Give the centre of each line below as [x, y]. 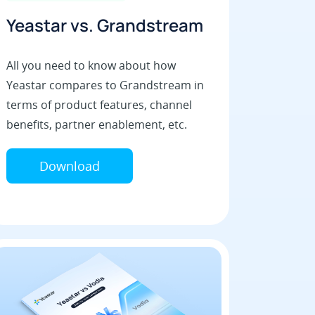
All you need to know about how [91, 66]
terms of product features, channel [99, 105]
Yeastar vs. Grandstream [104, 25]
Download [69, 166]
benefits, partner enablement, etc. [96, 125]
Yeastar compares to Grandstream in [105, 85]
